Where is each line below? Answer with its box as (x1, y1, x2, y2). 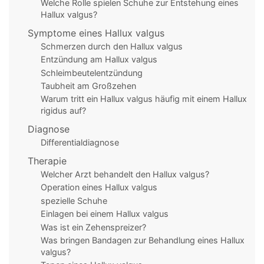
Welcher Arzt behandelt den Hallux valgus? (40, 169, 209, 180)
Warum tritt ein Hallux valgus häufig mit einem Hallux (40, 94, 247, 104)
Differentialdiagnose (40, 137, 119, 148)
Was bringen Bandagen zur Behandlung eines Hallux (40, 235, 245, 245)
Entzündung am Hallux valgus (40, 54, 157, 65)
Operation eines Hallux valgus (40, 182, 157, 193)
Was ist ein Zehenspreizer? (40, 222, 146, 232)
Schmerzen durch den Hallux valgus (40, 41, 183, 51)
